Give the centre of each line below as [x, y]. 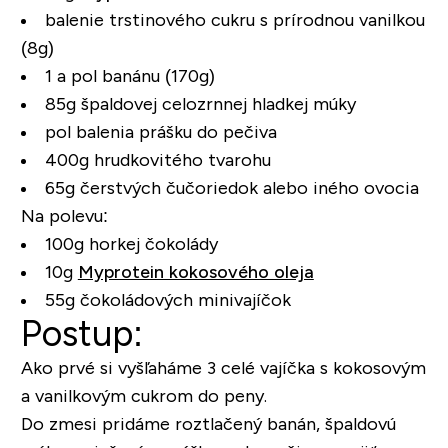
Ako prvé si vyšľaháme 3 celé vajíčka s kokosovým [223, 367]
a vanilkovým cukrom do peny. [143, 395]
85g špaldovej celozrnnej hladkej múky [200, 103]
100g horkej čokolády [131, 243]
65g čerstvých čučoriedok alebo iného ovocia [231, 187]
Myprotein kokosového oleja [195, 271]
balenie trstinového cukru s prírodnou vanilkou [234, 19]
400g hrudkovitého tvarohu [157, 159]
